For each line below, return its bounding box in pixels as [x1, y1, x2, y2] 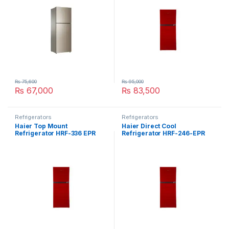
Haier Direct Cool [122, 122, 176, 130]
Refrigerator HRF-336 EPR [15, 129, 96, 138]
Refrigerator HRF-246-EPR [122, 129, 205, 138]
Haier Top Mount [15, 122, 67, 130]
